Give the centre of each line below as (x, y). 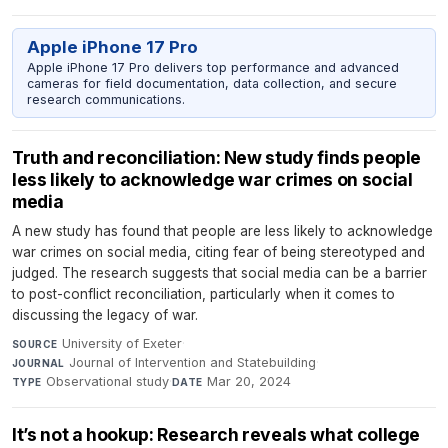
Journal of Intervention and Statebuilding (193, 363)
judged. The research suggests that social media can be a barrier (219, 273)
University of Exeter (121, 344)
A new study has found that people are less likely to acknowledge (222, 231)
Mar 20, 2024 (249, 382)
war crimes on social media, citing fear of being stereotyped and (218, 252)
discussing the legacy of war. (105, 315)
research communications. (105, 99)
